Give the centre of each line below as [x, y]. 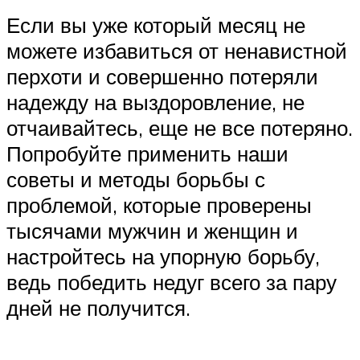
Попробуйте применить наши [147, 154]
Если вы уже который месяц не [156, 25]
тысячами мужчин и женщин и [152, 231]
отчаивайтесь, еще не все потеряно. [180, 128]
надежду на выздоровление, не [155, 102]
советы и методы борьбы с [136, 180]
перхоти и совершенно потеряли [162, 77]
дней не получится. [98, 308]
